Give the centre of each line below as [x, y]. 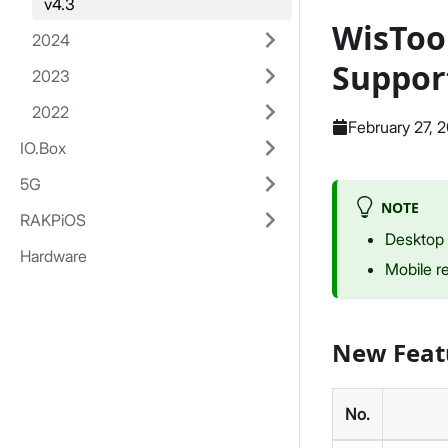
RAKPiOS [53, 220]
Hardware [53, 256]
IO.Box [43, 148]
